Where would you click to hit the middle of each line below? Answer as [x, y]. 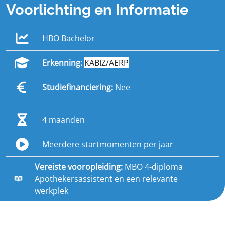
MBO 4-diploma [154, 167]
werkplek [52, 191]
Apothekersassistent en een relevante [106, 179]
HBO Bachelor [69, 38]
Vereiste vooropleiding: [80, 167]
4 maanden [64, 120]
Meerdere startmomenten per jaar [108, 144]
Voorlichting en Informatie [97, 10]
